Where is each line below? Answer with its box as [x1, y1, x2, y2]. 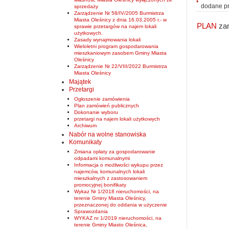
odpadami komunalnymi [74, 155, 130, 161]
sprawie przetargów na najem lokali [74, 23, 156, 29]
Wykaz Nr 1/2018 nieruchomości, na [74, 188, 159, 194]
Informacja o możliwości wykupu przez [74, 162, 163, 168]
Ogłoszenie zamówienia [74, 96, 130, 102]
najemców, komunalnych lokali [74, 168, 145, 174]
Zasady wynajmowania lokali [74, 36, 141, 42]
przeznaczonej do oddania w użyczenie [74, 201, 167, 208]
